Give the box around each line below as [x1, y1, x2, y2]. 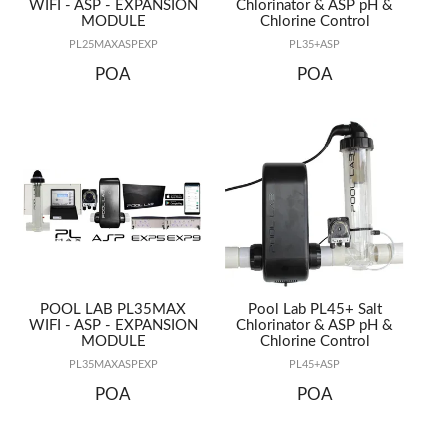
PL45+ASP [289, 360, 341, 371]
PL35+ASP [289, 40, 341, 51]
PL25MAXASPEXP [68, 40, 158, 51]
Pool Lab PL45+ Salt [247, 302, 382, 318]
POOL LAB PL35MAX [40, 302, 187, 318]
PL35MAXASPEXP [68, 360, 158, 371]
